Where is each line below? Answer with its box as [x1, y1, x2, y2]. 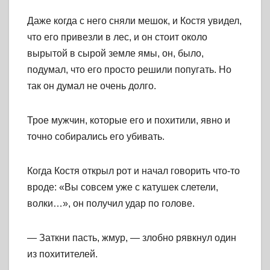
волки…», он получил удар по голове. [27, 198, 195, 209]
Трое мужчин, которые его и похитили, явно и [27, 115, 230, 126]
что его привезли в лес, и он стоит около [27, 32, 207, 43]
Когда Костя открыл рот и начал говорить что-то [27, 166, 240, 177]
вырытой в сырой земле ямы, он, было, [27, 48, 204, 59]
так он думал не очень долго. [27, 81, 156, 92]
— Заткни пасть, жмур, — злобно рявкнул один [27, 233, 236, 243]
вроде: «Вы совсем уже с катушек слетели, [27, 182, 218, 193]
